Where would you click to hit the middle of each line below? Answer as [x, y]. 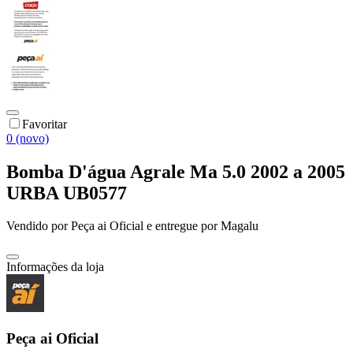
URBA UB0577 [67, 193]
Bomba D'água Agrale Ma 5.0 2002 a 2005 [176, 171]
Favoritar [45, 124]
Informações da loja [55, 267]
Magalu [240, 226]
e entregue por [180, 226]
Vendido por [39, 226]
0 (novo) [28, 138]
